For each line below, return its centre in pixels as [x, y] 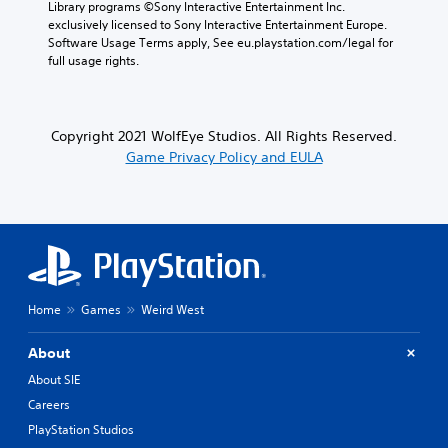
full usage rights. [93, 60]
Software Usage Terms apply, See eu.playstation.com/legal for [220, 42]
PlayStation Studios [81, 429]
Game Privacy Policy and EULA [224, 156]
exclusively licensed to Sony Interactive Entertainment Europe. [217, 24]
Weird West [172, 309]
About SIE [54, 379]
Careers [49, 404]
